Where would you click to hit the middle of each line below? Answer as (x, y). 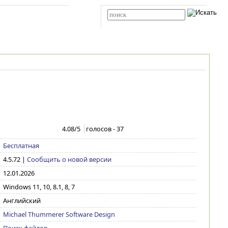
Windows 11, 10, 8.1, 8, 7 (39, 187)
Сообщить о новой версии (69, 159)
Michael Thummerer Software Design (59, 214)
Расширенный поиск (131, 24)
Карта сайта (23, 15)
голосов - (102, 129)
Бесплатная (21, 146)
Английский (22, 201)
